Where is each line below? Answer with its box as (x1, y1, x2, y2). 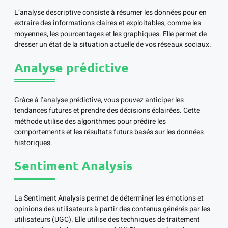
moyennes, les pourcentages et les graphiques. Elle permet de (14, 28, 207, 40)
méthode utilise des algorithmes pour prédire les (14, 116, 166, 127)
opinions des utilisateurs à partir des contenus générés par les (14, 204, 210, 215)
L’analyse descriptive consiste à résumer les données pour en (14, 7, 207, 18)
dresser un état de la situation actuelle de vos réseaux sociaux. (14, 39, 211, 50)
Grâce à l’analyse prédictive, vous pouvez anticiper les (14, 95, 184, 106)
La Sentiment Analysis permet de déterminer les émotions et (14, 193, 204, 204)
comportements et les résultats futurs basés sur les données (14, 127, 204, 138)
